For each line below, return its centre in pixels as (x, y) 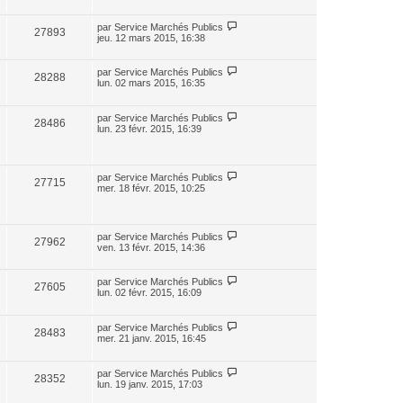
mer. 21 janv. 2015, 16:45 (152, 338)
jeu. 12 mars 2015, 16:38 (151, 38)
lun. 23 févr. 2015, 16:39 (149, 129)
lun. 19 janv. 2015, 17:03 (150, 384)
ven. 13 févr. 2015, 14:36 (151, 247)
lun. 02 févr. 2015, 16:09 (149, 292)
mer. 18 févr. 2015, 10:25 (151, 188)
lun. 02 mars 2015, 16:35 (151, 83)
